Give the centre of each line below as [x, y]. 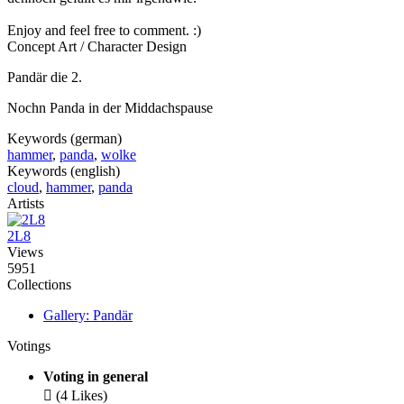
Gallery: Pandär [88, 316]
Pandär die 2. [45, 78]
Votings [29, 346]
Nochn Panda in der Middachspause [110, 108]
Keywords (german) [64, 139]
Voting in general [96, 377]
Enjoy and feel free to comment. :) [104, 31]
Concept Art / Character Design [97, 47]
